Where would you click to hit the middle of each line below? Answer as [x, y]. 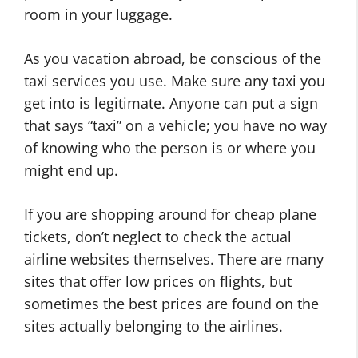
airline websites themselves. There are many [174, 259]
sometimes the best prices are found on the [171, 304]
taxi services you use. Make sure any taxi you [175, 81]
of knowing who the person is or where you [170, 148]
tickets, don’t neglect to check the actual [158, 237]
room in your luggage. [98, 14]
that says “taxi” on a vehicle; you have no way [175, 125]
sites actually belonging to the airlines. [153, 326]
